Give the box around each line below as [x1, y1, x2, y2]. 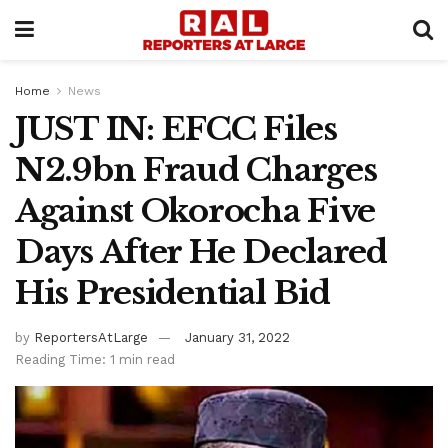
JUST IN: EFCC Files [15, 109, 337, 149]
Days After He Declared [15, 232, 387, 272]
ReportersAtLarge [34, 329, 148, 345]
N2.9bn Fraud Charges [15, 150, 377, 190]
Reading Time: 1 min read [15, 351, 175, 367]
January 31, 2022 [185, 329, 290, 345]
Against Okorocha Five [15, 191, 376, 231]
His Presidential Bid [15, 273, 330, 313]
